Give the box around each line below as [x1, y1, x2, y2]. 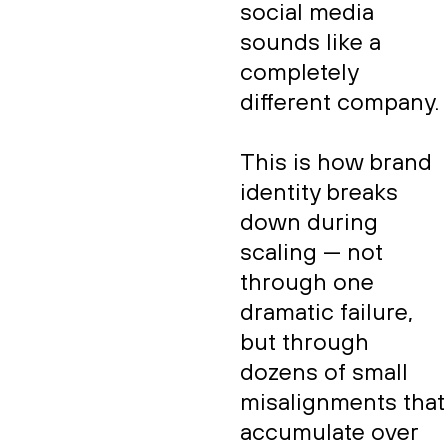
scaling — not [240, 238, 383, 268]
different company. [240, 88, 439, 118]
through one [240, 268, 374, 298]
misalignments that [240, 388, 445, 418]
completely [240, 58, 358, 88]
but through [240, 328, 369, 358]
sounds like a [240, 28, 381, 58]
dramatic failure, [240, 298, 413, 328]
